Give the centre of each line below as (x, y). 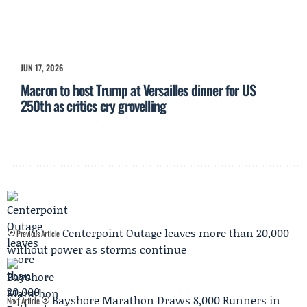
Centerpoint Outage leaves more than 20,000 (175, 233)
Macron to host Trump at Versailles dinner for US (138, 90)
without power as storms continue (97, 249)
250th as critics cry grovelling (94, 106)
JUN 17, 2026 (42, 68)
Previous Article (37, 234)
